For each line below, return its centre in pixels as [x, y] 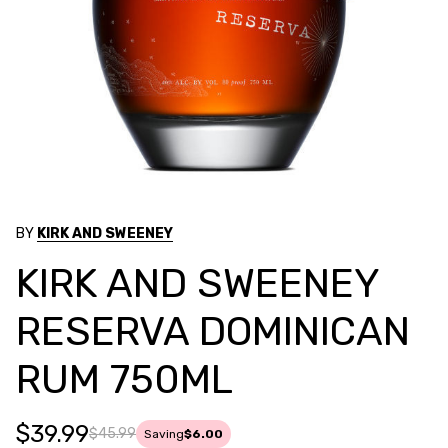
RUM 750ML [124, 379]
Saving [164, 433]
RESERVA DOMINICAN [213, 331]
